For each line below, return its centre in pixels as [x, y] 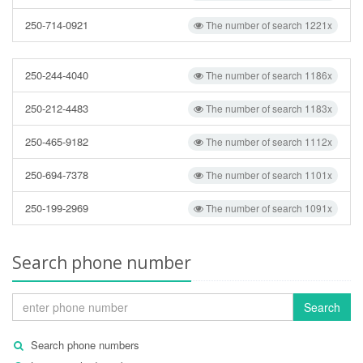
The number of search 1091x [268, 208]
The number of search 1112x [268, 141]
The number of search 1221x [268, 25]
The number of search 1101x [268, 175]
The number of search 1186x [268, 75]
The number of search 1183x [268, 108]
